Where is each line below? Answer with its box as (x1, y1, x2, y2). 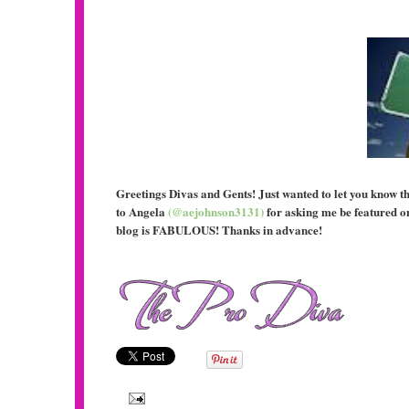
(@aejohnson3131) (168, 202, 264, 220)
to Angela (116, 202, 168, 220)
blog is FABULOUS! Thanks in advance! (116, 220, 322, 238)
